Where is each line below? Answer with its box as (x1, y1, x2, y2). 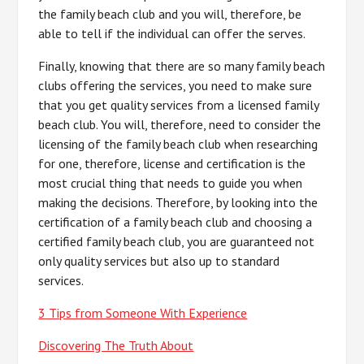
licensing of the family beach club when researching (38, 136, 318, 152)
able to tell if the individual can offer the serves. (38, 25, 306, 41)
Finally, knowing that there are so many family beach (38, 58, 326, 74)
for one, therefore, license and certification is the (38, 155, 306, 171)
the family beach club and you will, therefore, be (38, 6, 302, 22)
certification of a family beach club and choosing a (38, 214, 313, 230)
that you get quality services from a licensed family (38, 97, 319, 113)
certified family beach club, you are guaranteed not (38, 233, 315, 249)
